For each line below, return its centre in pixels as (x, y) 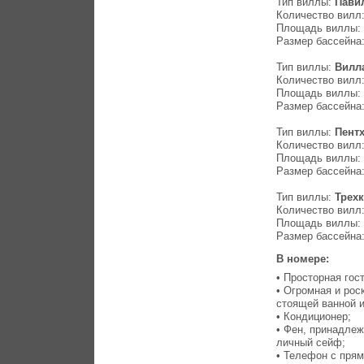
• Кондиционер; (314, 316)
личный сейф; (311, 342)
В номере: (305, 259)
